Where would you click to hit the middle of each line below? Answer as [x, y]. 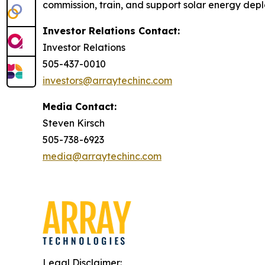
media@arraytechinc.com [102, 156]
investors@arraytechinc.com [107, 80]
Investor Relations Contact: [111, 31]
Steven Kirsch [74, 123]
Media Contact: [80, 106]
